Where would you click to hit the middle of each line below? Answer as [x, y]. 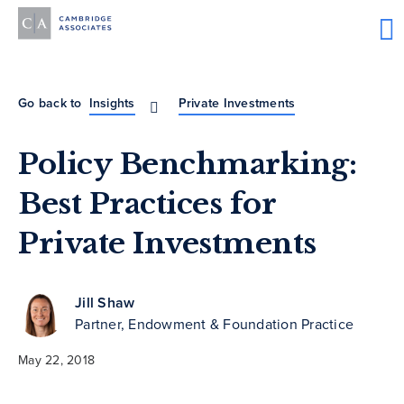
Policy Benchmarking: [187, 165]
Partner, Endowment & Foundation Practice [214, 325]
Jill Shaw [105, 303]
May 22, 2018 [56, 361]
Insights [112, 104]
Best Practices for [147, 204]
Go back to [50, 104]
